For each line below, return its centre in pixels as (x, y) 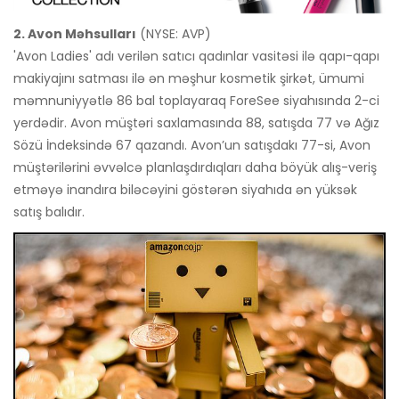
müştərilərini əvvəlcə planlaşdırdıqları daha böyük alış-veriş (195, 168)
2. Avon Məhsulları (75, 34)
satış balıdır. (49, 212)
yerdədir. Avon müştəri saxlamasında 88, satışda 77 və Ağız (196, 123)
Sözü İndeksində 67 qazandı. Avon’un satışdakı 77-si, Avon (192, 146)
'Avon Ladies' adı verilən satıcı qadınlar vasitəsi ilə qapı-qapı (196, 57)
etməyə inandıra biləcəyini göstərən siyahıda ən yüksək (185, 190)
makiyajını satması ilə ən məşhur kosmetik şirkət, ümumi (189, 79)
